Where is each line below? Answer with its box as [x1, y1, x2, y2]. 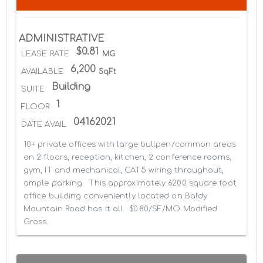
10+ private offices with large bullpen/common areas [23, 140, 236, 149]
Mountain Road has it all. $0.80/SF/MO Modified [23, 205, 218, 214]
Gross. [23, 218, 49, 227]
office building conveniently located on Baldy [23, 192, 208, 201]
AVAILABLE [21, 68, 63, 76]
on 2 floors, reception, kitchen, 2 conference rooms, [23, 153, 231, 162]
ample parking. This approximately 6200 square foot [23, 179, 237, 188]
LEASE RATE [21, 50, 69, 59]
